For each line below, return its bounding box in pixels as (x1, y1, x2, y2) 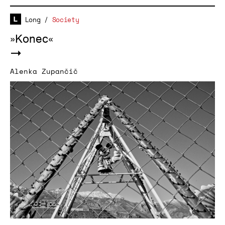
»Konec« (10, 32, 53, 47)
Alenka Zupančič (10, 66, 78, 77)
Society (52, 15, 79, 25)
